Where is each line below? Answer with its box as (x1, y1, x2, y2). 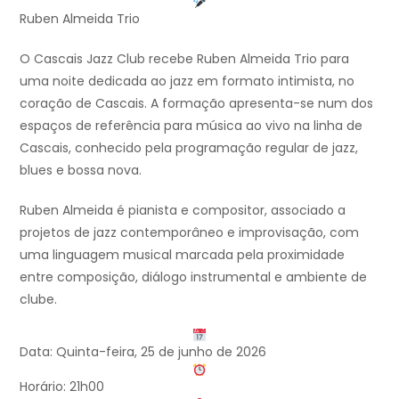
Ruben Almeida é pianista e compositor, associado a (20, 201, 346, 220)
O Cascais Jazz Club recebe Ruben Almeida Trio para (20, 50, 349, 69)
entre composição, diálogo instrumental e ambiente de (20, 268, 367, 287)
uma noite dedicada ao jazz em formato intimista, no (20, 72, 354, 91)
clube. (20, 290, 57, 309)
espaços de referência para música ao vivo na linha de (20, 117, 362, 135)
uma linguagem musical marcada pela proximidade (20, 246, 345, 265)
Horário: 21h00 (20, 378, 104, 396)
